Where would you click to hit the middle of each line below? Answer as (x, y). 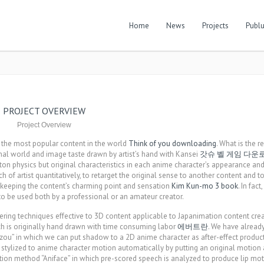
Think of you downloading (172, 143)
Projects (215, 26)
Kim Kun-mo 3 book (205, 186)
